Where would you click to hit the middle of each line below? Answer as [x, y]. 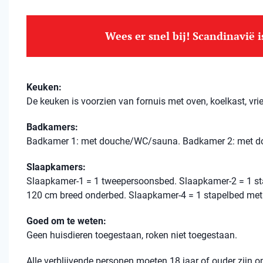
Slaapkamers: [56, 167]
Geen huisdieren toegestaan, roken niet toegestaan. [132, 235]
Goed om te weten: [66, 221]
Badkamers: [52, 127]
